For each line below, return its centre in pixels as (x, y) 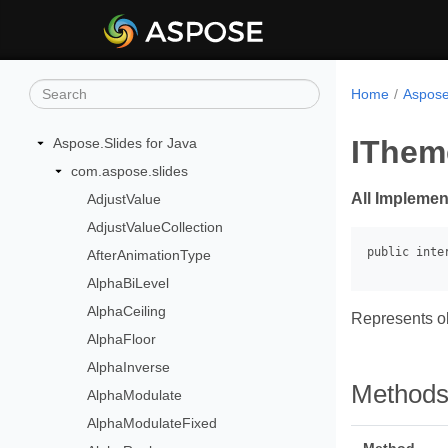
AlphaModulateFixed (152, 423)
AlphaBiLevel (128, 283)
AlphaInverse (129, 367)
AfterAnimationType (149, 255)
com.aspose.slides (129, 171)
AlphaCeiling (127, 311)
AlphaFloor (122, 339)
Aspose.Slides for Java (125, 143)
